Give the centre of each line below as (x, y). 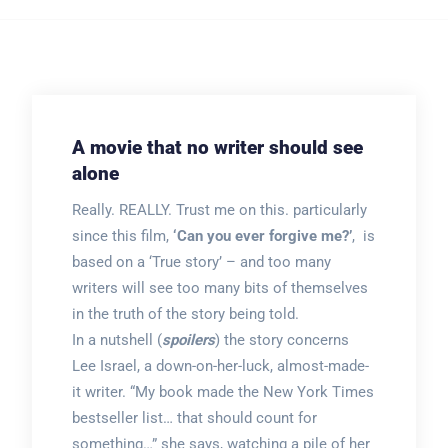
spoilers (188, 340)
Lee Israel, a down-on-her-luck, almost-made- (220, 366)
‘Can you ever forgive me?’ (262, 236)
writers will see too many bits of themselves (219, 288)
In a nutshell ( (116, 340)
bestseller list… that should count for (194, 418)
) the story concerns (281, 340)
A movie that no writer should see (217, 147)
